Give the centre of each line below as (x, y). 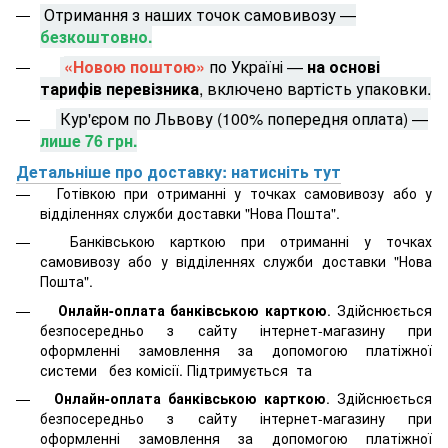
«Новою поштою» (134, 66)
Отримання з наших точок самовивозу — (198, 14)
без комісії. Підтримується (196, 369)
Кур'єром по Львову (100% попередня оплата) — (244, 119)
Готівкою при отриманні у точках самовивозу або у (236, 192)
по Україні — (256, 66)
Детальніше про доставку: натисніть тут (178, 171)
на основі (343, 66)
